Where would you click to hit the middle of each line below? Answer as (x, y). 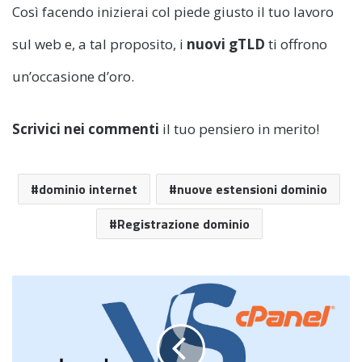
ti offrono (296, 44)
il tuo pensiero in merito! (239, 129)
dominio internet (88, 189)
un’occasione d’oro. (73, 77)
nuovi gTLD (226, 44)
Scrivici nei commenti (86, 129)
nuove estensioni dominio (252, 189)
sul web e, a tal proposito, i (99, 44)
